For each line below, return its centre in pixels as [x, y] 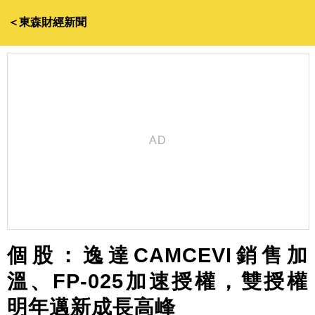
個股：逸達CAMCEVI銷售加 [157, 255]
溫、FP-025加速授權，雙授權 [157, 281]
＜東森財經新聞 [47, 22]
